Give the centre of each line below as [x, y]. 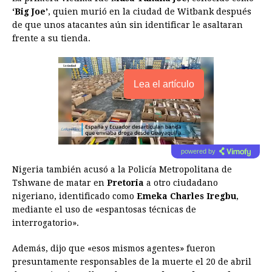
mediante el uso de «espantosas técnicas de [104, 210]
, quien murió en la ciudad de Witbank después [150, 12]
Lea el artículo [164, 84]
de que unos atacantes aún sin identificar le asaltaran [127, 25]
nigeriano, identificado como [74, 196]
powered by [198, 151]
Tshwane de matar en [59, 183]
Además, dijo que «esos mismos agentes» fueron [114, 249]
